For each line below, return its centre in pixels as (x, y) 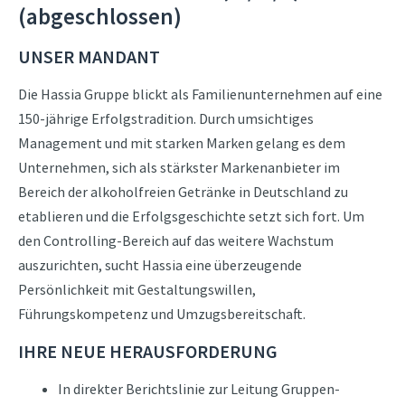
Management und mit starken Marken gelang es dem (182, 143)
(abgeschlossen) (100, 16)
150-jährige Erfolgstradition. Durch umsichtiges (166, 118)
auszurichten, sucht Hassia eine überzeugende (160, 265)
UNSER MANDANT (89, 57)
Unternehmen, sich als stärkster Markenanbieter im (179, 167)
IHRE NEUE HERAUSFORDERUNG (148, 351)
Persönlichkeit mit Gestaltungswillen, (137, 289)
